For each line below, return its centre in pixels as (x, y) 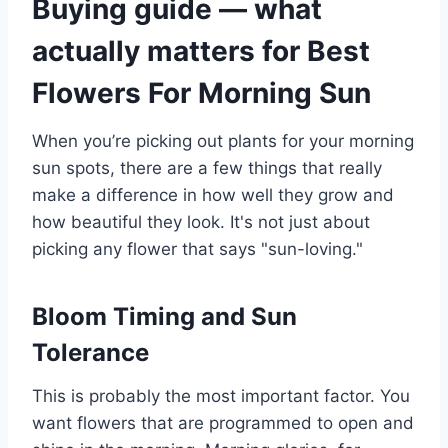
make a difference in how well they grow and (213, 195)
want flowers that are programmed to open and (223, 423)
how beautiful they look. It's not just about (201, 222)
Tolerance (90, 353)
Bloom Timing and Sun (164, 317)
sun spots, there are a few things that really (207, 168)
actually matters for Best (201, 51)
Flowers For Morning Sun (201, 93)
